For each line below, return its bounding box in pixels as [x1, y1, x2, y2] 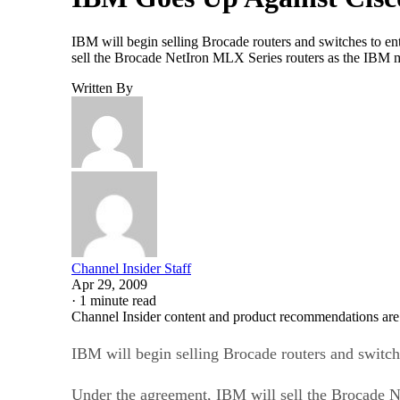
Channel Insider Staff [71, 260, 191, 276]
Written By [71, 79, 133, 96]
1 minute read [79, 292, 156, 308]
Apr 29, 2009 [71, 276, 147, 292]
